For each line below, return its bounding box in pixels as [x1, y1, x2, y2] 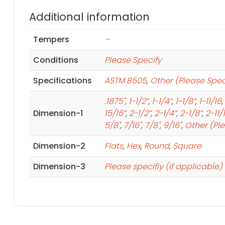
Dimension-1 [33, 107, 83, 119]
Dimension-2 [33, 140, 85, 152]
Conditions [33, 54, 78, 66]
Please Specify [104, 54, 162, 66]
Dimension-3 [33, 160, 85, 172]
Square [172, 140, 201, 152]
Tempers [33, 33, 69, 45]
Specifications [33, 74, 92, 86]
